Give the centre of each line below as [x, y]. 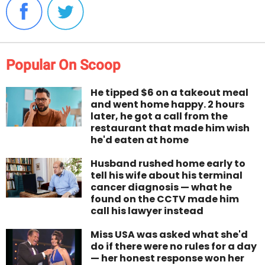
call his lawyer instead [147, 211]
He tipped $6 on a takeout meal [170, 92]
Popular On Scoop [63, 65]
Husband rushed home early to [168, 163]
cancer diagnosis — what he [161, 187]
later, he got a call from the [159, 116]
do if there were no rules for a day [174, 246]
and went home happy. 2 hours [168, 104]
